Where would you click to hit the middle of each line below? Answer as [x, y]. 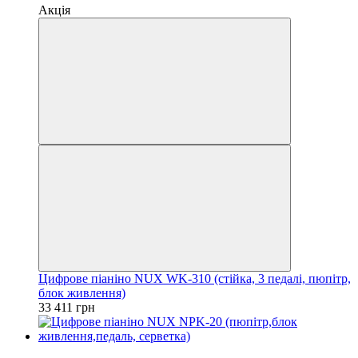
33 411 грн [67, 307]
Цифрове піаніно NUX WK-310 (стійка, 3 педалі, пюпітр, [195, 278]
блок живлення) [82, 292]
